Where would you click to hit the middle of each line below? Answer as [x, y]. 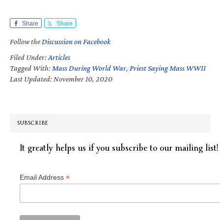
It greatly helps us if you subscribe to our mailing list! [119, 148]
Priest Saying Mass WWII [168, 68]
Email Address [43, 177]
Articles [59, 57]
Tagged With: [31, 68]
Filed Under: [29, 57]
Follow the [26, 41]
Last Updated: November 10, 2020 [61, 79]
